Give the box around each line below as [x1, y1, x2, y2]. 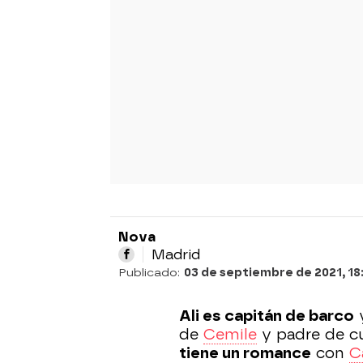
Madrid [152, 246, 200, 263]
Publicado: [118, 265, 184, 280]
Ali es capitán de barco [179, 306, 354, 325]
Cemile [203, 325, 257, 344]
